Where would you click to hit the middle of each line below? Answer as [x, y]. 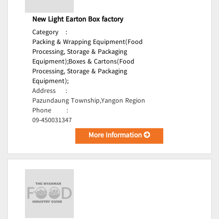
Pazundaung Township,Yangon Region [89, 101]
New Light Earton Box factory [78, 20]
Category [45, 33]
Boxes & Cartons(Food [101, 62]
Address [44, 91]
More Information [116, 136]
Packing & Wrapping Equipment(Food [88, 43]
